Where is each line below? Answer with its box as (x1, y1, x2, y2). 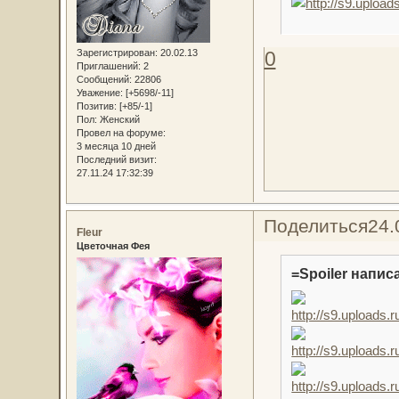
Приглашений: (76, 61, 141, 72)
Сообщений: (76, 74, 132, 85)
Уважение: (76, 87, 123, 99)
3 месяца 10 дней (76, 141, 156, 152)
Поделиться (263, 216, 368, 237)
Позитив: (76, 101, 117, 112)
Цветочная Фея (76, 240, 150, 252)
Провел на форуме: (76, 127, 166, 139)
